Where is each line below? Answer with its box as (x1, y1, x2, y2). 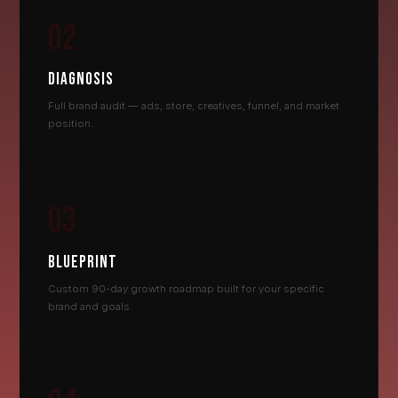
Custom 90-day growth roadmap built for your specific (48, 282, 325, 295)
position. (48, 117, 94, 131)
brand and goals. (48, 299, 133, 313)
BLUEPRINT (48, 251, 118, 273)
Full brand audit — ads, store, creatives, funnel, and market (48, 99, 340, 113)
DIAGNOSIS (48, 69, 115, 91)
